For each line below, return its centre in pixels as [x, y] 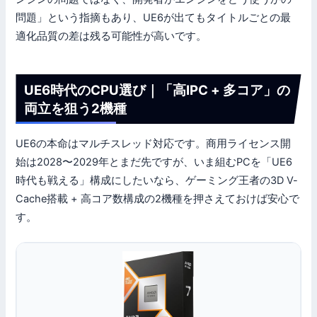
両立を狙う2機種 [75, 109]
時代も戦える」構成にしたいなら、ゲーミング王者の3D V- [157, 181]
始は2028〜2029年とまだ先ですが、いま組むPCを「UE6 [154, 162]
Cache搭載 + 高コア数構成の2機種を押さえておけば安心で [158, 199]
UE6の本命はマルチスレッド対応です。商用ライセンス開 [154, 144]
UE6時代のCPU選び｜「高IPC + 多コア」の [157, 90]
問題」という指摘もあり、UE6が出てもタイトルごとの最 [154, 17]
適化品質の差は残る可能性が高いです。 [111, 36]
